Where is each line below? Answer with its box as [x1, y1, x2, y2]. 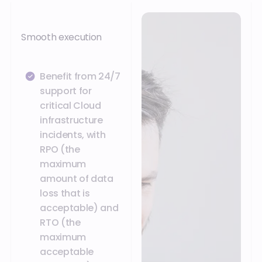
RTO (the [40, 215, 81, 229]
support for [40, 84, 92, 98]
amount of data [40, 171, 113, 185]
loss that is [40, 186, 90, 200]
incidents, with [40, 127, 106, 142]
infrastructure [40, 113, 103, 127]
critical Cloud [40, 98, 101, 112]
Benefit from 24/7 [40, 69, 120, 83]
